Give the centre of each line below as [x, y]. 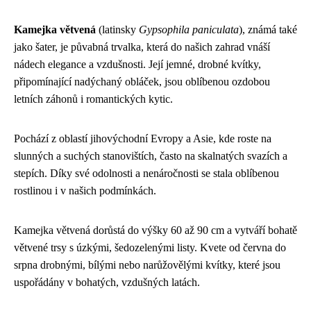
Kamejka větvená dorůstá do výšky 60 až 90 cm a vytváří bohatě [155, 230]
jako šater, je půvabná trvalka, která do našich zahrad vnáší [142, 47]
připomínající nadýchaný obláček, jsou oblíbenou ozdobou [142, 81]
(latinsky [117, 29]
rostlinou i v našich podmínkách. [85, 190]
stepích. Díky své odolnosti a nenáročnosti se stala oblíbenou [146, 173]
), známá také [268, 29]
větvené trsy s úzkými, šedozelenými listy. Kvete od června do [150, 247]
